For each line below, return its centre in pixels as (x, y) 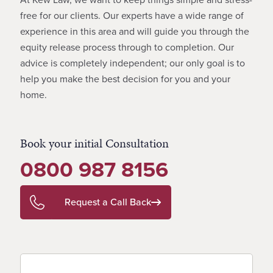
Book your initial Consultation (94, 143)
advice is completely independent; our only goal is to (133, 63)
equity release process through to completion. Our (127, 47)
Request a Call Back (108, 202)
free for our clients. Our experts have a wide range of (132, 15)
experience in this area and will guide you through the (135, 31)
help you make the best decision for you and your (125, 79)
